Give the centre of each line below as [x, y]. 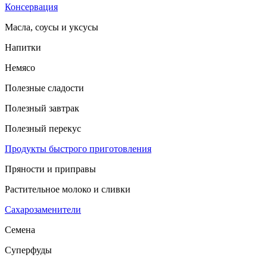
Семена [20, 230]
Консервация [31, 7]
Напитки [23, 47]
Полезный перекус [43, 128]
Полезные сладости [44, 88]
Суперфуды [28, 250]
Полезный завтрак [42, 108]
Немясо [20, 68]
